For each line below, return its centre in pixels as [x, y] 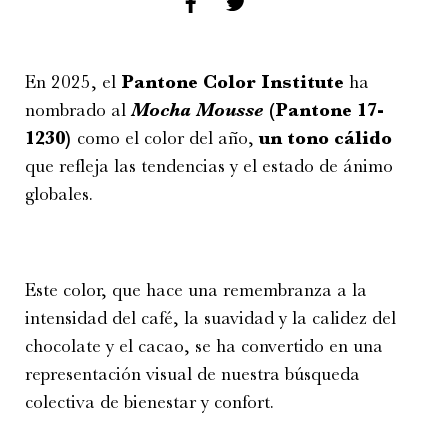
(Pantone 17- [323, 110]
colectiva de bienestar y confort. [149, 402]
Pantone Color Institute [232, 82]
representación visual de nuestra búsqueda [192, 374]
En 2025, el [73, 82]
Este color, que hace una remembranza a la [196, 290]
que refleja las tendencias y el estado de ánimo [209, 166]
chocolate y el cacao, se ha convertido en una [204, 346]
